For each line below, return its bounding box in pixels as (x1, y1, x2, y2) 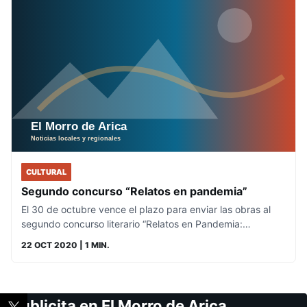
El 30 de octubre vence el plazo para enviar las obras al (21, 204, 271, 216)
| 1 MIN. (77, 240, 110, 251)
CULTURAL (26, 167, 66, 177)
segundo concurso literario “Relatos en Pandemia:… (21, 218, 251, 230)
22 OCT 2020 (21, 240, 77, 251)
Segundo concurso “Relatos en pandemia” (21, 184, 247, 199)
